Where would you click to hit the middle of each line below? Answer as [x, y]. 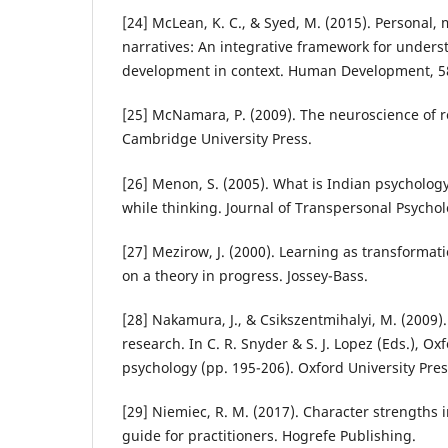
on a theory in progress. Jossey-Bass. [245, 275]
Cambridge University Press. [217, 139]
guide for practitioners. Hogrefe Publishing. [269, 435]
